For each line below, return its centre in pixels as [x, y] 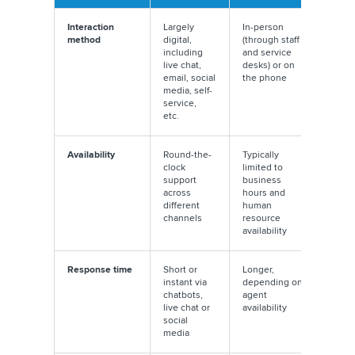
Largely [179, 27]
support [180, 180]
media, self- [188, 91]
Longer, [258, 270]
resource [261, 218]
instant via [185, 282]
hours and [264, 193]
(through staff [271, 40]
